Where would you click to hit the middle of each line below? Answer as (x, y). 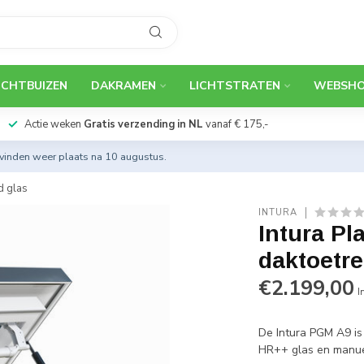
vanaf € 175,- (235, 124)
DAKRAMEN (123, 86)
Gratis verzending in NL (143, 124)
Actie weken (54, 124)
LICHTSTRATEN (235, 86)
